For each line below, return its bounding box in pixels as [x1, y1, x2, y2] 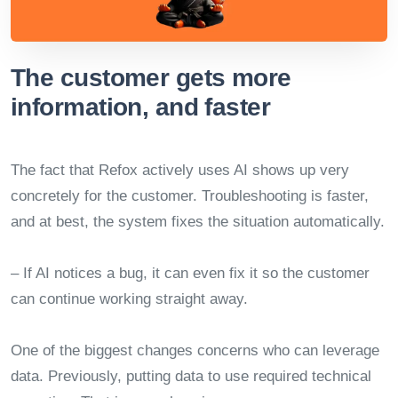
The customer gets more [11, 64, 291, 92]
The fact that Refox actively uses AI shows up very [11, 162, 349, 179]
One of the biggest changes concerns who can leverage [11, 342, 379, 360]
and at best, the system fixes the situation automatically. [11, 213, 385, 231]
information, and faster [11, 93, 271, 122]
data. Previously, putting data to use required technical [11, 368, 371, 386]
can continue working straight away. [11, 291, 248, 308]
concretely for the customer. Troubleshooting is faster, [11, 187, 369, 205]
